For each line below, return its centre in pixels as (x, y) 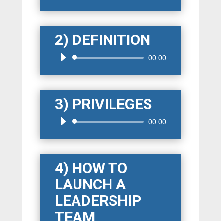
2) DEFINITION (102, 40)
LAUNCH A (90, 184)
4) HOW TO (91, 168)
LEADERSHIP (98, 201)
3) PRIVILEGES (103, 104)
